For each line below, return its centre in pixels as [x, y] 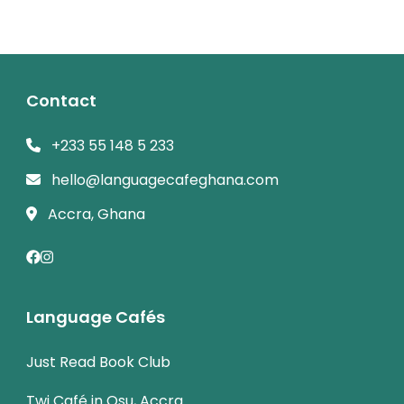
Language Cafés [96, 317]
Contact [61, 100]
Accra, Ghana [96, 214]
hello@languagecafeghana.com [165, 179]
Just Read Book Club [98, 362]
